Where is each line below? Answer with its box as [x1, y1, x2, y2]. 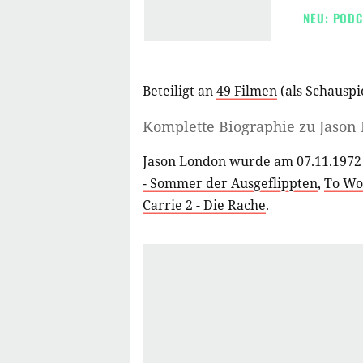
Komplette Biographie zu [143, 116, 319, 136]
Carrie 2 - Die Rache [143, 195, 266, 214]
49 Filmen [216, 82, 277, 100]
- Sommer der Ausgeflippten [143, 173, 318, 192]
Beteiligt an [143, 82, 216, 100]
